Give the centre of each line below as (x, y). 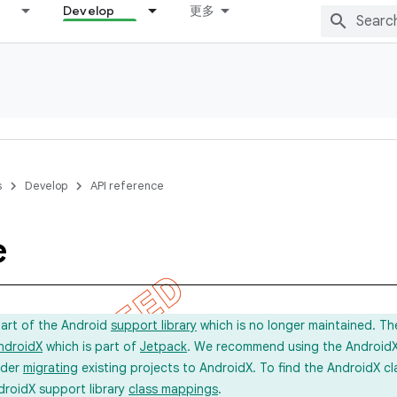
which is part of (91, 346)
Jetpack (163, 346)
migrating (51, 368)
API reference (127, 186)
